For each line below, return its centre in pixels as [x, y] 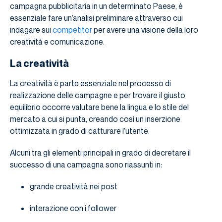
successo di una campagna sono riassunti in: [86, 165]
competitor [72, 30]
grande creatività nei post [74, 187]
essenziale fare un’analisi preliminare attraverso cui [96, 18]
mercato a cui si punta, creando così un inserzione [95, 119]
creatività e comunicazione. [57, 42]
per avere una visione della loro [145, 30]
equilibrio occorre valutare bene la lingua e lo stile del [99, 107]
